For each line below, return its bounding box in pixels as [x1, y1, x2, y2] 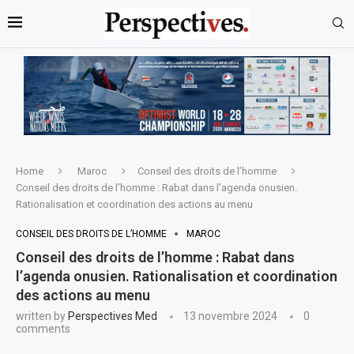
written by [16, 309, 68, 322]
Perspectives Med [68, 309, 157, 322]
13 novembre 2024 [183, 309, 277, 322]
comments [16, 322, 70, 335]
